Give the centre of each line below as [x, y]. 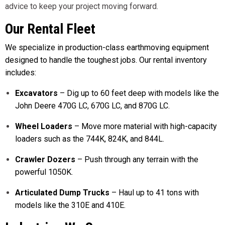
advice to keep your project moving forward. [83, 7]
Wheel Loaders [44, 127]
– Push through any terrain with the [137, 160]
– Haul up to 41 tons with [154, 193]
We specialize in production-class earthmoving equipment [107, 48]
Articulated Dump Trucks [62, 193]
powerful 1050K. [45, 172]
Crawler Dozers [45, 160]
